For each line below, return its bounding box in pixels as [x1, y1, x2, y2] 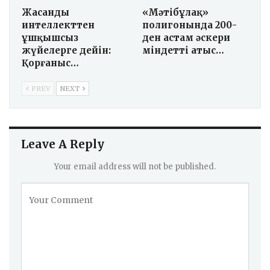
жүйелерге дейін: [22, 45, 111, 57]
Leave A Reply [21, 137, 104, 152]
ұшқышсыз [22, 32, 78, 44]
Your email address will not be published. [54, 162, 216, 172]
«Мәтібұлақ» [142, 7, 209, 19]
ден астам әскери [142, 32, 230, 44]
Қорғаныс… [22, 57, 79, 69]
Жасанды [22, 7, 69, 19]
